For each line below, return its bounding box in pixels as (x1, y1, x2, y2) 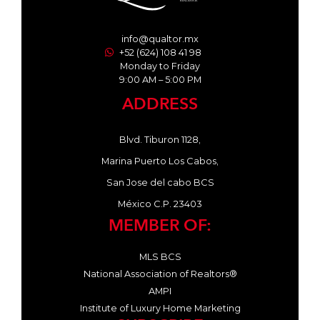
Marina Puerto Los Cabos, (101, 155, 219, 166)
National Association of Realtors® (83, 268, 237, 279)
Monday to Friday (120, 60, 200, 71)
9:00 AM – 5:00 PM (119, 74, 201, 85)
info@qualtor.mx (121, 33, 199, 44)
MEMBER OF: (109, 214, 211, 237)
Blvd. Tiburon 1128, (119, 134, 201, 145)
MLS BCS (139, 251, 181, 262)
